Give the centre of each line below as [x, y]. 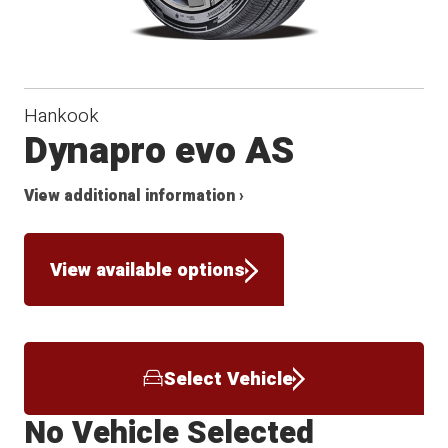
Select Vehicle [228, 378]
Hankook [62, 116]
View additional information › [134, 197]
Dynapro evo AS [159, 152]
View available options [148, 269]
